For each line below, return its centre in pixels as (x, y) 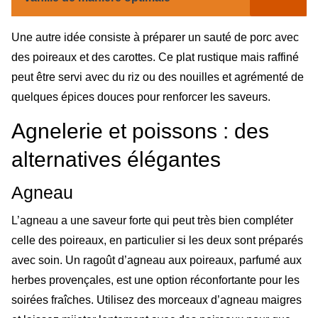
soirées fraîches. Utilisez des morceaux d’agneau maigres (157, 300)
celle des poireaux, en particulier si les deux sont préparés (157, 241)
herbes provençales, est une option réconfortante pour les (155, 280)
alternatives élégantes (116, 160)
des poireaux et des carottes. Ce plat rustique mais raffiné (155, 57)
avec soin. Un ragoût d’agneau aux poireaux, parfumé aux (157, 261)
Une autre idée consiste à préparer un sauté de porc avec (155, 37)
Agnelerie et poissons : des (140, 131)
